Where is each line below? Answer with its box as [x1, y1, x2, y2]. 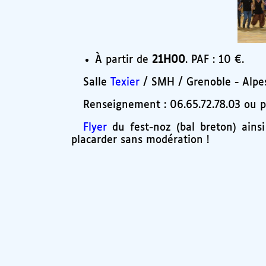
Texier [110, 77, 140, 88]
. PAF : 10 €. [185, 54, 244, 65]
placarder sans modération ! [71, 135, 209, 146]
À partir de [95, 54, 152, 65]
